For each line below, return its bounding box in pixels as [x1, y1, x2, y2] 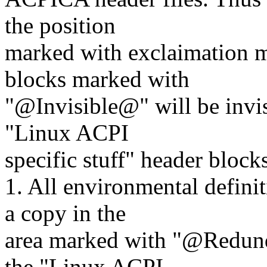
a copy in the [5, 200, 126, 226]
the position [5, 13, 116, 39]
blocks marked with [5, 66, 190, 92]
